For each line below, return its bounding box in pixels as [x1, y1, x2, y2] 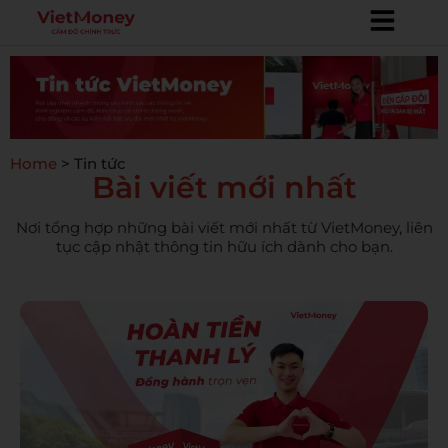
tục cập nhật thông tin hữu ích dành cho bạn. [55, 236, 393, 256]
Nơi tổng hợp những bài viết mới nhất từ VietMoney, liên [15, 217, 433, 237]
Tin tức [74, 153, 126, 173]
